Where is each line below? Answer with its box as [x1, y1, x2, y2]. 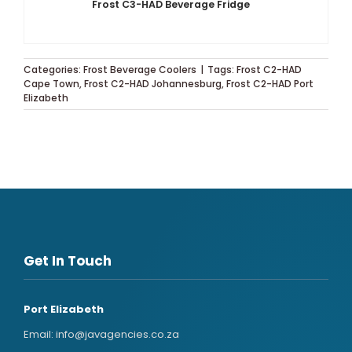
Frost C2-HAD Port [226, 76, 313, 90]
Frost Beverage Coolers [83, 62, 196, 76]
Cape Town [24, 76, 79, 90]
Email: [24, 326, 56, 342]
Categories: [24, 62, 83, 76]
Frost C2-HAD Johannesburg [84, 76, 222, 90]
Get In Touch [24, 251, 112, 270]
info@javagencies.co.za [56, 326, 179, 342]
